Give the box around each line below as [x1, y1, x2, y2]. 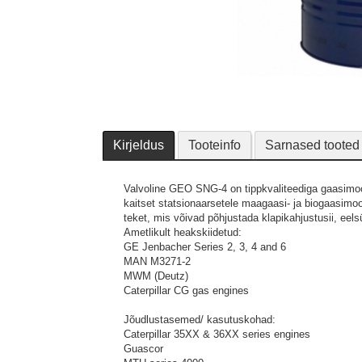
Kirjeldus [113, 138, 164, 152]
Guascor [124, 343, 163, 355]
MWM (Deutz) [124, 270, 188, 282]
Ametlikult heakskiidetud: [124, 226, 242, 238]
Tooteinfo [188, 138, 241, 152]
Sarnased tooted [265, 138, 360, 152]
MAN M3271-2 [124, 255, 191, 267]
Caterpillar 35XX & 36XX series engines [124, 328, 310, 340]
